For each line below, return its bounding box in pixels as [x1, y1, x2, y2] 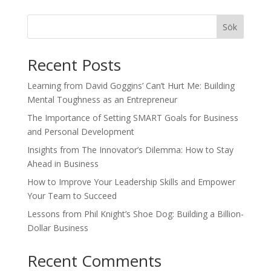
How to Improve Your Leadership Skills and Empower [27, 175, 235, 188]
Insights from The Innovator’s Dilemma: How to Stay [27, 143, 233, 155]
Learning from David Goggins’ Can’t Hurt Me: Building [27, 79, 235, 91]
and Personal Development [27, 125, 134, 137]
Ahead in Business [27, 157, 99, 169]
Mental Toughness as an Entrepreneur [27, 93, 177, 105]
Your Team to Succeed [27, 189, 117, 201]
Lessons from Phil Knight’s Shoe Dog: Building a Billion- [27, 207, 244, 220]
